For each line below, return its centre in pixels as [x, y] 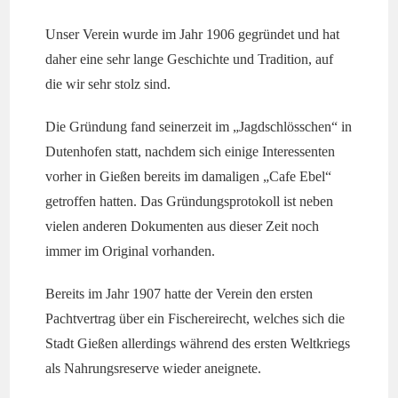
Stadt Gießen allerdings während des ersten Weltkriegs [198, 343]
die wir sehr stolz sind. [108, 84]
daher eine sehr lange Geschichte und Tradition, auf [190, 59]
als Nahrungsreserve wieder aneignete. [154, 368]
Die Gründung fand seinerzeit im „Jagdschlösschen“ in [199, 127]
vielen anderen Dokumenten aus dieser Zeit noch [183, 226]
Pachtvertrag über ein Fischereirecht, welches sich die [195, 318]
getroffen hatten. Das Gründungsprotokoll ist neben [190, 201]
